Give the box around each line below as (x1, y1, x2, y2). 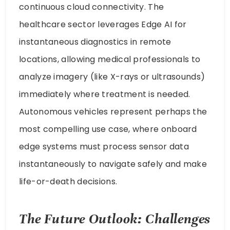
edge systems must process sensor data (19, 140, 189, 152)
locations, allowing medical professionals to (19, 53, 201, 65)
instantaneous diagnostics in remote (19, 35, 171, 48)
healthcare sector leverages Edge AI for (19, 18, 187, 30)
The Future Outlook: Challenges (19, 210, 211, 228)
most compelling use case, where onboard (19, 123, 197, 135)
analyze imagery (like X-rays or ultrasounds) (19, 70, 205, 83)
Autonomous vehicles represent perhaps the (19, 105, 207, 118)
